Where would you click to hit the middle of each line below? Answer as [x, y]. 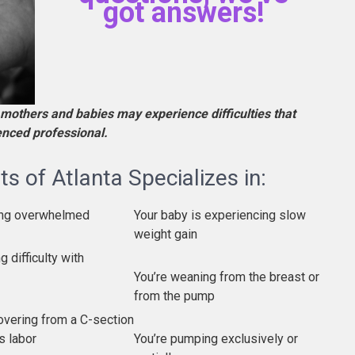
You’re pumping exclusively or [216, 338]
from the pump [174, 296]
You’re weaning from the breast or [227, 277]
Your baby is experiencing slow [220, 215]
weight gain [166, 234]
